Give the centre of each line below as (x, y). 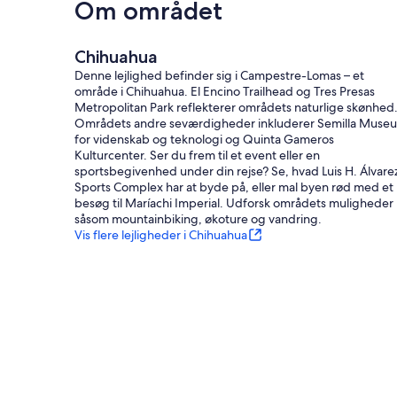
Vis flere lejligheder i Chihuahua (161, 235)
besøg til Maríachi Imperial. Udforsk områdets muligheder (234, 203)
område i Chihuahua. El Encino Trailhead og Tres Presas (225, 92)
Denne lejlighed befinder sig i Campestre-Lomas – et (219, 76)
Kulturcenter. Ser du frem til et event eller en (197, 156)
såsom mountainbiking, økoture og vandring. (198, 219)
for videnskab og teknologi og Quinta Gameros (204, 140)
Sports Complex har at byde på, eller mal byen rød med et (234, 187)
